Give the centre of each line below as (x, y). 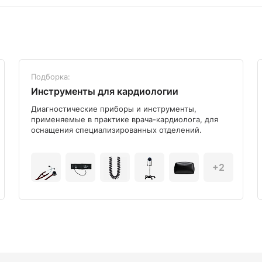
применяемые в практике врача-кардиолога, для (125, 120)
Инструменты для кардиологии (105, 92)
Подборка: (51, 77)
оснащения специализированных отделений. (116, 130)
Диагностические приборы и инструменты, (114, 109)
